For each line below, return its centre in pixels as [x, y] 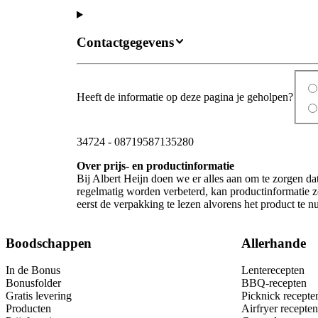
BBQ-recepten [274, 283]
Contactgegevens [125, 42]
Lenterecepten [273, 270]
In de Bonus [33, 270]
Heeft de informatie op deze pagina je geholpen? [185, 97]
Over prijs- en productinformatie [155, 166]
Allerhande [274, 243]
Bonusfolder [33, 283]
